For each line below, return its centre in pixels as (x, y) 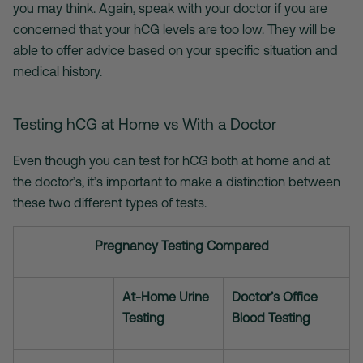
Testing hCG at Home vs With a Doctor (145, 124)
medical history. (58, 72)
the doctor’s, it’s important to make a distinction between (177, 182)
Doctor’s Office (275, 297)
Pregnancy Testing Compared (181, 246)
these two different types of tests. (110, 203)
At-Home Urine (166, 297)
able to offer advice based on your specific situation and (175, 51)
